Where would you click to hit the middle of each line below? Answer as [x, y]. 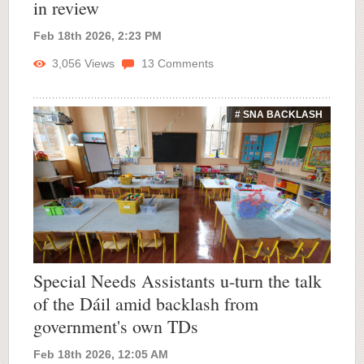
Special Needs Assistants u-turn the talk [178, 281]
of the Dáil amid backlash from [146, 303]
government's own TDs [116, 326]
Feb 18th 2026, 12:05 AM [101, 354]
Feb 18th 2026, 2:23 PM [97, 36]
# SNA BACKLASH [279, 115]
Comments [184, 64]
